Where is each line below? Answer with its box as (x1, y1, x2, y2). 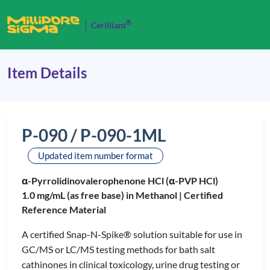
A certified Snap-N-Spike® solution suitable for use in (22, 228, 242, 240)
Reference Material (22, 204, 106, 215)
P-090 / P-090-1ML (22, 125, 166, 145)
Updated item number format (38, 150, 153, 161)
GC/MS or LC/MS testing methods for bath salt (22, 243, 215, 255)
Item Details (7, 64, 87, 81)
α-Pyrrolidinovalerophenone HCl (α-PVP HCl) (22, 175, 218, 186)
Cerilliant (91, 20, 126, 30)
